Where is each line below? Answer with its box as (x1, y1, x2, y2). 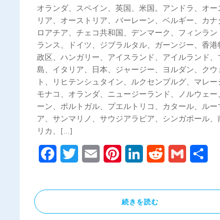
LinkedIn (143, 149, 171, 158)
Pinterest (121, 149, 154, 158)
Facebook (56, 149, 90, 158)
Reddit (165, 149, 188, 158)
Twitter (78, 149, 106, 158)
